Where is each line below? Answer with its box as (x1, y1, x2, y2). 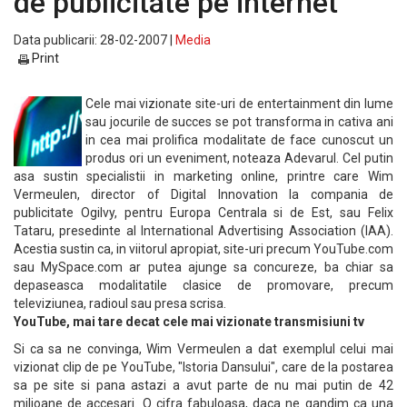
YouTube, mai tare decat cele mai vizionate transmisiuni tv (14, 314, 364, 329)
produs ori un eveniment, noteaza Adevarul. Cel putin (85, 151, 393, 165)
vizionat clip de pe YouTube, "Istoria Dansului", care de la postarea (14, 360, 393, 374)
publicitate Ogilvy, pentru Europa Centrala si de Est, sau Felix (14, 205, 393, 220)
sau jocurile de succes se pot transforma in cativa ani (85, 114, 393, 129)
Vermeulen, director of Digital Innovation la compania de (14, 187, 393, 202)
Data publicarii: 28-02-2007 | (14, 33, 175, 47)
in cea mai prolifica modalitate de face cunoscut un (85, 133, 393, 147)
